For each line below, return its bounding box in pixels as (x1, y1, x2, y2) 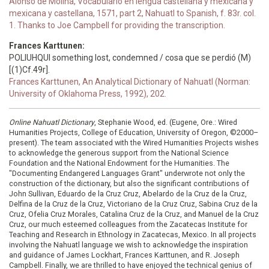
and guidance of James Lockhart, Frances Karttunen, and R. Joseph (9, 250, 240, 259)
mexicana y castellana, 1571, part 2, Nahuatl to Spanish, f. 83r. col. (9, 8, 256, 18)
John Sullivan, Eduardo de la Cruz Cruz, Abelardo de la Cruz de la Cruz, (9, 189, 247, 198)
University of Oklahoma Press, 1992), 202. (9, 89, 166, 98)
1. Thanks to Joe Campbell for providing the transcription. (9, 20, 225, 30)
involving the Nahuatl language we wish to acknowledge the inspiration (9, 240, 248, 249)
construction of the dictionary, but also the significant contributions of (9, 179, 249, 188)
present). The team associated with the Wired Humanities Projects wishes (9, 138, 259, 147)
